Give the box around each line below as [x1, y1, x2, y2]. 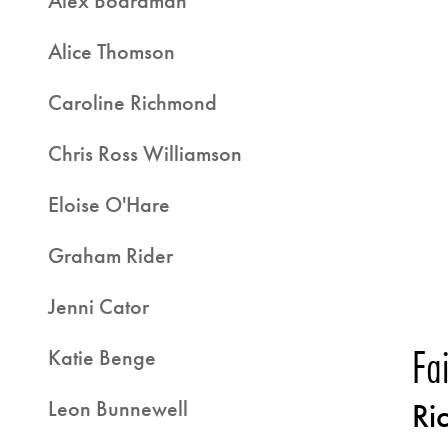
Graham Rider [48, 241, 173, 270]
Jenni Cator [48, 292, 149, 321]
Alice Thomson [48, 37, 175, 66]
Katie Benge [48, 343, 156, 372]
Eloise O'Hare [48, 190, 170, 219]
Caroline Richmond [48, 88, 217, 117]
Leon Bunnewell [48, 394, 188, 423]
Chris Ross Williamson [48, 139, 242, 168]
